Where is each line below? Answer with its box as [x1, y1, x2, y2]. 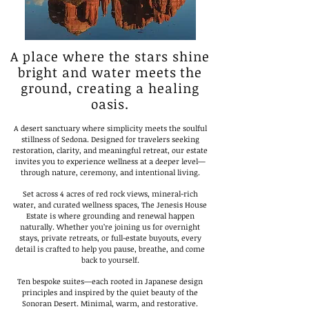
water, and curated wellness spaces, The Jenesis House [13, 199, 207, 210]
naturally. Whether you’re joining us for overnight [20, 221, 200, 232]
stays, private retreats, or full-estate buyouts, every [19, 232, 201, 243]
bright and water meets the [17, 63, 203, 81]
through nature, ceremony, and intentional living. [20, 167, 200, 177]
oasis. [90, 95, 130, 113]
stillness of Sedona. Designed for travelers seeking [21, 134, 199, 144]
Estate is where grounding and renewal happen [26, 210, 195, 221]
